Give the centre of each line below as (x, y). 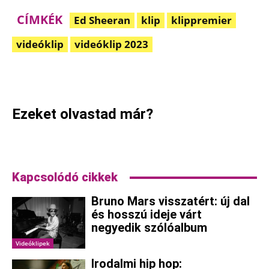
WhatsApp (204, 68)
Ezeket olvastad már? (83, 114)
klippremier (201, 20)
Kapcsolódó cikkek (65, 177)
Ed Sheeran (102, 20)
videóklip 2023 (111, 44)
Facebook (55, 68)
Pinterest (128, 68)
